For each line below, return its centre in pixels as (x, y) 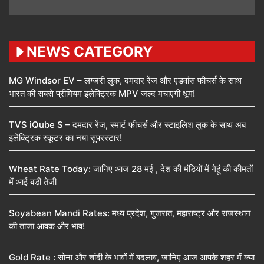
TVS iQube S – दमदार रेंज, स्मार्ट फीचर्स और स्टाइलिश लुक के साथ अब (127, 125)
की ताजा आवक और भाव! (47, 226)
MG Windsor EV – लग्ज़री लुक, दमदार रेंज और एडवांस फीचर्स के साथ (125, 81)
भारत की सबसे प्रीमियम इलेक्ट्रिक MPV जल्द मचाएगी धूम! (102, 94)
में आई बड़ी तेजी (33, 182)
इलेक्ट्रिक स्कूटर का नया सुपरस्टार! (65, 138)
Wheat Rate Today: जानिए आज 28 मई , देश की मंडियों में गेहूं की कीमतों (131, 169)
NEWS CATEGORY (90, 52)
